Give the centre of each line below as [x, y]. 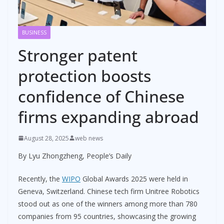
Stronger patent [78, 55]
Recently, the [40, 178]
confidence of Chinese [101, 96]
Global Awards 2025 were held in [134, 178]
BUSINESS [34, 32]
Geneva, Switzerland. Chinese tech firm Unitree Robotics [109, 191]
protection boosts [84, 75]
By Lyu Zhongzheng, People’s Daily [75, 155]
